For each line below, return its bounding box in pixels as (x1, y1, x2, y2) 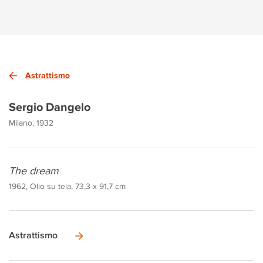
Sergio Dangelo (9, 100, 90, 113)
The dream (9, 164, 59, 177)
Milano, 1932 (9, 117, 53, 127)
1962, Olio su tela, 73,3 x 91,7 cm (9, 181, 126, 191)
